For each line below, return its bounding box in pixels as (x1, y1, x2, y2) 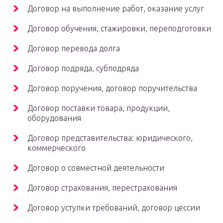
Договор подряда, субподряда (27, 64, 139, 73)
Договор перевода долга (27, 44, 120, 53)
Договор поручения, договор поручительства (27, 84, 197, 93)
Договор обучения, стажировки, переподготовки (27, 24, 211, 33)
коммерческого (27, 143, 86, 153)
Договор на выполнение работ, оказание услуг (27, 4, 204, 13)
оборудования (27, 113, 81, 123)
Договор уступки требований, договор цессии (27, 203, 200, 213)
